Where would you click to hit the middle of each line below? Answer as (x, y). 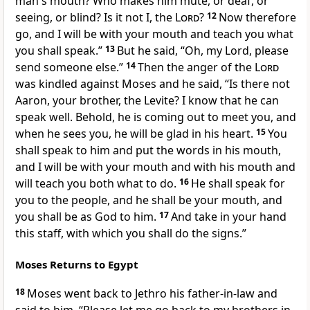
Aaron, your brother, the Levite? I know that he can (147, 101)
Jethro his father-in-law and (206, 294)
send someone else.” (69, 67)
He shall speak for (238, 184)
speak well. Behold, (66, 117)
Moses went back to (81, 294)
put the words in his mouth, (208, 151)
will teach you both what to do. (96, 184)
